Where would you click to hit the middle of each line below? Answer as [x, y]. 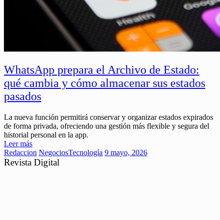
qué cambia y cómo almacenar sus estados [105, 83]
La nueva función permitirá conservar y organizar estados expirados [109, 117]
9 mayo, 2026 [126, 152]
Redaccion [20, 152]
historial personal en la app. [46, 135]
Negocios [54, 152]
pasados [23, 96]
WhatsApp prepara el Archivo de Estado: [102, 69]
